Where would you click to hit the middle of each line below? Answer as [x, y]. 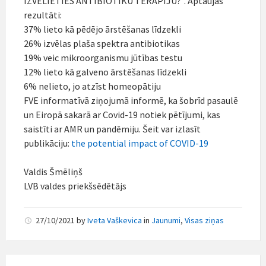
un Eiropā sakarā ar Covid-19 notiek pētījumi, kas [122, 114]
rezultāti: [43, 15]
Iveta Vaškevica [115, 220]
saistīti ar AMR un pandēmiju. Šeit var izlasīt [112, 129]
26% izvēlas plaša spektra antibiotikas [102, 43]
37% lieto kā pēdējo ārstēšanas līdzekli [102, 29]
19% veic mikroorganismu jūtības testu [103, 57]
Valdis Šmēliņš [53, 171]
